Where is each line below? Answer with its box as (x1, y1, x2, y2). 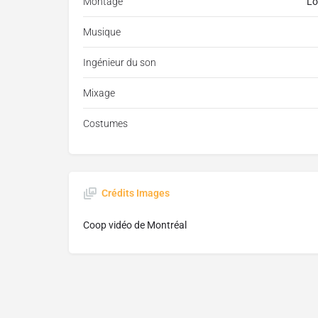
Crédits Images (102, 187, 170, 199)
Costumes (83, 118, 128, 130)
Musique (83, 26, 121, 38)
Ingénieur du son (83, 57, 156, 69)
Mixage (83, 87, 115, 99)
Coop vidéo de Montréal (83, 219, 187, 231)
